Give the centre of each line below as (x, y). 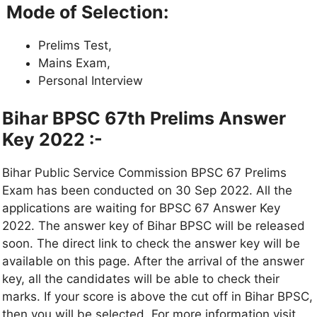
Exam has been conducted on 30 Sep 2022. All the (147, 191)
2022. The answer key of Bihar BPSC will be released (154, 226)
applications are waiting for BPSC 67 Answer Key (141, 208)
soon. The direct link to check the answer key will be (151, 244)
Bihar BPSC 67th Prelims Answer (144, 119)
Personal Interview (91, 80)
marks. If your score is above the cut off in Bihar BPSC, (157, 297)
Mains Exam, (74, 63)
